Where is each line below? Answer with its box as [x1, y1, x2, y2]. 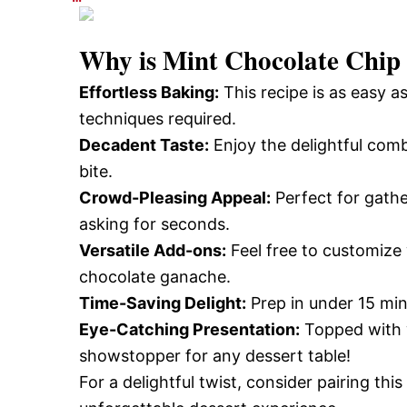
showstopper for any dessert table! [79, 346, 351, 365]
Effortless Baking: [79, 83, 219, 102]
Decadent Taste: [79, 135, 209, 154]
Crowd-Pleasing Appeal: [79, 188, 271, 207]
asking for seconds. [79, 214, 230, 233]
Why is [79, 41, 163, 79]
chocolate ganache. [79, 267, 231, 286]
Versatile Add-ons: [79, 241, 226, 260]
